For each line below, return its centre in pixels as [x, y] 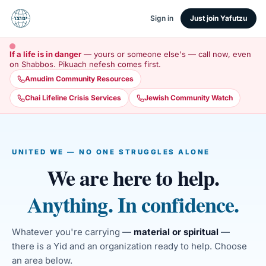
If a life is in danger [45, 54]
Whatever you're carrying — [72, 232]
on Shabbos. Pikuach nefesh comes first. [85, 64]
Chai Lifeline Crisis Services [73, 98]
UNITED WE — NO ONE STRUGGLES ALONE [111, 152]
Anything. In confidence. [133, 204]
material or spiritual [176, 232]
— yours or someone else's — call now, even [166, 54]
